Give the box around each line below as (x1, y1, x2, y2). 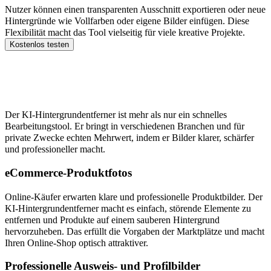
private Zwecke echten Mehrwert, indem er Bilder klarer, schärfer (5, 132, 254, 143)
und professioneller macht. (5, 144, 105, 155)
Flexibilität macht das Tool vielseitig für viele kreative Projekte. (5, 27, 245, 38)
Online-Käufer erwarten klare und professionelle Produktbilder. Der (5, 191, 263, 202)
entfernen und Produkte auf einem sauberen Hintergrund (5, 214, 220, 225)
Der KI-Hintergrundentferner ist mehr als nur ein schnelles (5, 109, 227, 120)
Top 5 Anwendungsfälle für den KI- (5, 64, 223, 80)
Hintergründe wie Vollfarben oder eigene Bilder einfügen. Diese (5, 16, 249, 27)
